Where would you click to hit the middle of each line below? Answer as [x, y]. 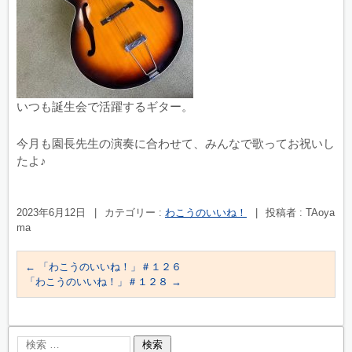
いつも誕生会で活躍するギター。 [105, 106]
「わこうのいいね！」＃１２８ [98, 282]
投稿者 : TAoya [300, 213]
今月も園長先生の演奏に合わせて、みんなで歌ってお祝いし [176, 143]
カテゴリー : [135, 213]
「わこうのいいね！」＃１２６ [108, 267]
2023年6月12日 [51, 213]
